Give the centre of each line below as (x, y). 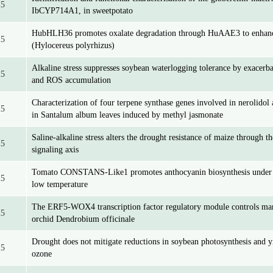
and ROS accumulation (71, 80)
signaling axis (55, 150)
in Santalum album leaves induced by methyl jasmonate (127, 115)
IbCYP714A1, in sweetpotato (82, 11)
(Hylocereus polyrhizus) (73, 45)
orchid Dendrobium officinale (83, 219)
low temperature (60, 184)
